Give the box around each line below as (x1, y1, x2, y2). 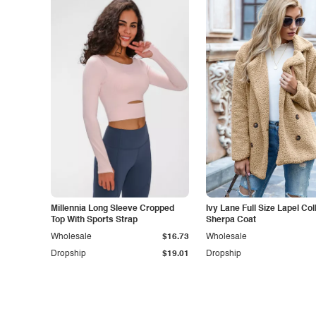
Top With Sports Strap (51, 216, 138, 224)
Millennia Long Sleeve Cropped (51, 205, 174, 213)
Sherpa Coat (206, 216, 256, 224)
